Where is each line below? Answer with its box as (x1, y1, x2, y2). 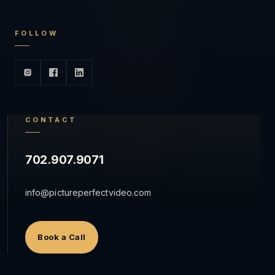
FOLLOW (15, 29, 58, 38)
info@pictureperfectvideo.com (25, 187, 152, 198)
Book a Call (37, 232, 86, 242)
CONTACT (25, 115, 77, 125)
